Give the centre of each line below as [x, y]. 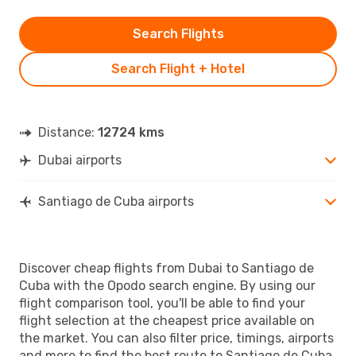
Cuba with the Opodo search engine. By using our [167, 285]
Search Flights [178, 33]
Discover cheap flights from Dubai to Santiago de [166, 268]
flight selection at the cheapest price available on [167, 320]
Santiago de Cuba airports [116, 201]
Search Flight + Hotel [178, 68]
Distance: [68, 132]
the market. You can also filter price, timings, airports [176, 338]
